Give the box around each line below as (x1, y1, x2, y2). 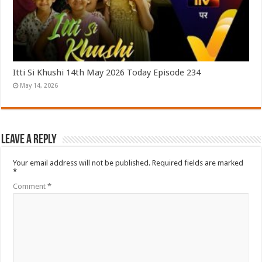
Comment (13, 181, 48, 191)
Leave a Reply (1, 133, 57, 147)
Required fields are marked (152, 158, 244, 167)
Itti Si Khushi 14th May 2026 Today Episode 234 (13, 67, 201, 78)
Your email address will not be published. (13, 158, 151, 167)
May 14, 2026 (20, 81, 58, 89)
